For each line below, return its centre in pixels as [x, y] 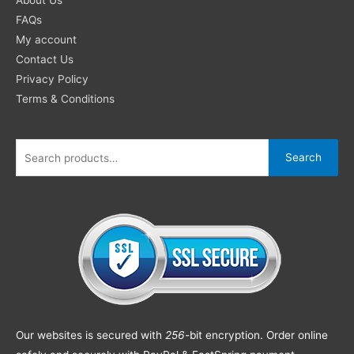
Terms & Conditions [65, 98]
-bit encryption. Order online [256, 335]
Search [303, 158]
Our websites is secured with [90, 335]
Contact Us [45, 59]
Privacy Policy [52, 79]
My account [46, 39]
